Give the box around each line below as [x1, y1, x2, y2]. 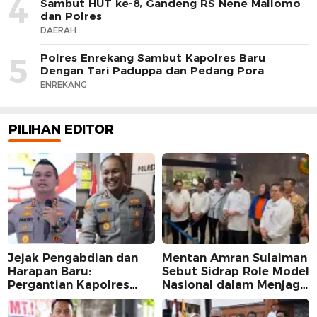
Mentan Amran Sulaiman [162, 250, 307, 265]
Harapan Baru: [8, 264, 91, 278]
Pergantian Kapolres [8, 277, 129, 292]
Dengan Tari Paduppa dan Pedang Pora [40, 63, 264, 77]
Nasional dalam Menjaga [162, 277, 307, 292]
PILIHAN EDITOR [8, 121, 114, 137]
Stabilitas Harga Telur [162, 291, 292, 305]
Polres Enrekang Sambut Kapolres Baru [40, 50, 265, 64]
